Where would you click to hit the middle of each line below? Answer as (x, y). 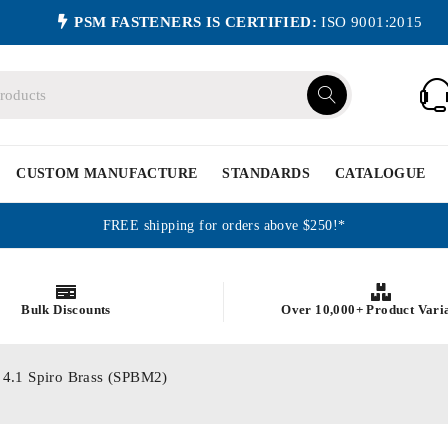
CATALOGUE (380, 173)
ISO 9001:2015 (370, 22)
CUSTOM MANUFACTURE (107, 173)
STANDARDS (266, 173)
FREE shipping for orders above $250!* (224, 225)
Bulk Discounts (66, 309)
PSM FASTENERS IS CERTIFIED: (196, 22)
